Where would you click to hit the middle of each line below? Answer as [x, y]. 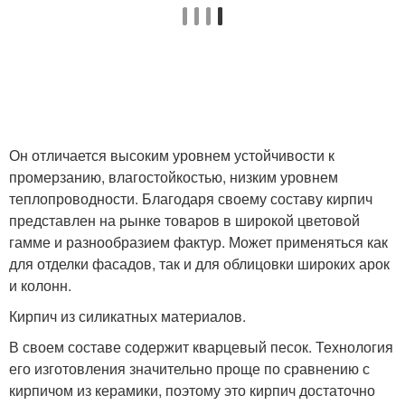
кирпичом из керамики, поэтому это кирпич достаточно [192, 390]
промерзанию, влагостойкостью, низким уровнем [174, 177]
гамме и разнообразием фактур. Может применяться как [198, 242]
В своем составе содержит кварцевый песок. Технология [201, 347]
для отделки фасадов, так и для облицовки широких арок [199, 264]
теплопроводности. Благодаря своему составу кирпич [191, 198]
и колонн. [40, 285]
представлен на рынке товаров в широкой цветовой [184, 220]
